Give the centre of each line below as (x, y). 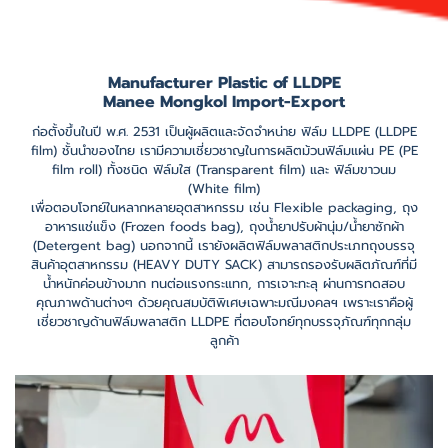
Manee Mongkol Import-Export (224, 102)
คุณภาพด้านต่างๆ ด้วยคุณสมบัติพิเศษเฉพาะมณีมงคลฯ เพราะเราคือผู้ (224, 302)
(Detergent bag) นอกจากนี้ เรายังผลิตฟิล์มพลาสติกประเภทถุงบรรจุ (224, 245)
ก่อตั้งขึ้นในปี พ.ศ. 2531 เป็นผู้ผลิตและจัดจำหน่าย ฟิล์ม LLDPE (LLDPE (224, 131)
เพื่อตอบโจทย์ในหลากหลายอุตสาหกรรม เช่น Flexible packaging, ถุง (224, 207)
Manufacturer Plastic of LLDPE (224, 83)
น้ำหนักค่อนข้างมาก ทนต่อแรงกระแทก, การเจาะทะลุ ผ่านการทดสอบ (224, 283)
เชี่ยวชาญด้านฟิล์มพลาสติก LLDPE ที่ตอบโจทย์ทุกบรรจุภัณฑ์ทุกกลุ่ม (224, 321)
